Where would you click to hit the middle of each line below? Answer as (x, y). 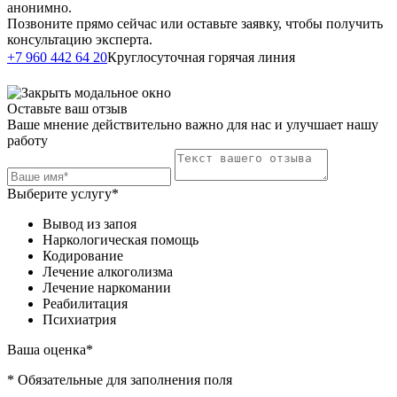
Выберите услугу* (63, 194)
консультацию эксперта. (80, 40)
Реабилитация (85, 304)
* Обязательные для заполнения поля (120, 380)
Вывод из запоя (90, 224)
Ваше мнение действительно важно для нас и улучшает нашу (193, 125)
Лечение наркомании (107, 288)
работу (27, 141)
